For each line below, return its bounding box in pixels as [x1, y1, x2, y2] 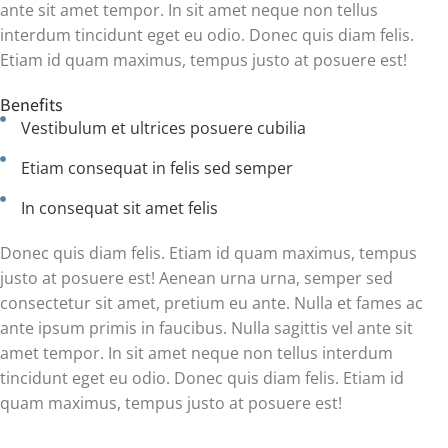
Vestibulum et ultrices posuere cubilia [20, 117, 306, 140]
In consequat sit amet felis [20, 197, 218, 220]
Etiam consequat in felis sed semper [20, 157, 293, 180]
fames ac [352, 292, 423, 315]
